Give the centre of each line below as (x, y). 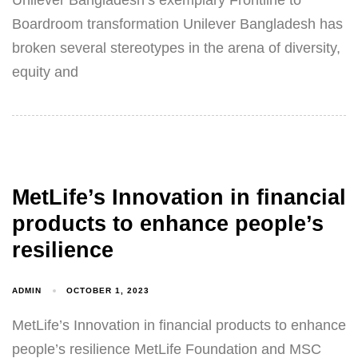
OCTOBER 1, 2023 (108, 291)
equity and (45, 72)
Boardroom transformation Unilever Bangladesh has (177, 24)
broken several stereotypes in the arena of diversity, (176, 48)
